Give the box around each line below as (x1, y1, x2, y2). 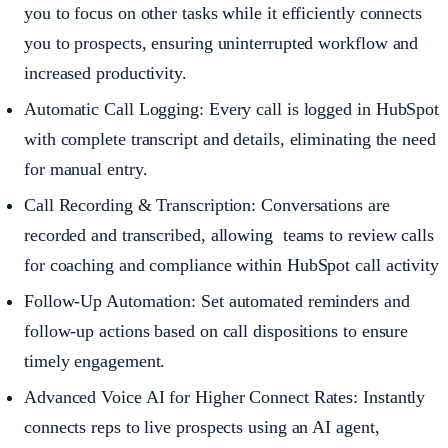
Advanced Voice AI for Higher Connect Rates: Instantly (24, 387, 426, 407)
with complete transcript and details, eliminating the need (24, 129, 436, 149)
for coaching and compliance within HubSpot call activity (24, 255, 439, 275)
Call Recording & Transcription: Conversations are (24, 195, 390, 215)
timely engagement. (24, 351, 166, 371)
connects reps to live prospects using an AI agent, (24, 417, 380, 437)
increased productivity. (24, 63, 187, 83)
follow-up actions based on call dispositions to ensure (24, 321, 409, 341)
